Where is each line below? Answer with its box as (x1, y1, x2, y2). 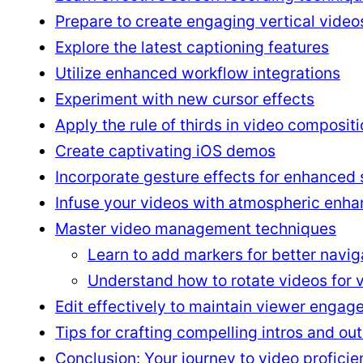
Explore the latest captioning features (55, 37, 329, 58)
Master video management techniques (55, 219, 336, 239)
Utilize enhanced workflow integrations (55, 63, 340, 83)
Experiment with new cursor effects (55, 89, 314, 109)
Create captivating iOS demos (55, 141, 275, 161)
